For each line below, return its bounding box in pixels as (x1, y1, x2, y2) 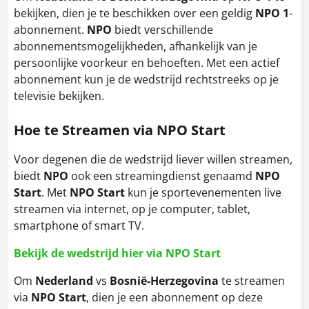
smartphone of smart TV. (14, 217, 144, 233)
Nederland (35, 272, 93, 288)
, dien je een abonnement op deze (86, 289, 263, 305)
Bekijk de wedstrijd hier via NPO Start (14, 245, 221, 261)
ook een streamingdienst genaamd (68, 168, 255, 183)
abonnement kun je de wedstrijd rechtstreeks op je (14, 71, 279, 87)
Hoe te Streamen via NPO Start (14, 120, 226, 139)
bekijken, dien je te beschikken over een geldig (14, 5, 255, 21)
